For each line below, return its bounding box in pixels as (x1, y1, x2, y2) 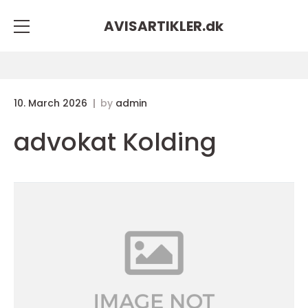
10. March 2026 (14, 96, 90, 110)
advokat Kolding (14, 124, 217, 159)
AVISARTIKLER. (104, 16, 206, 36)
